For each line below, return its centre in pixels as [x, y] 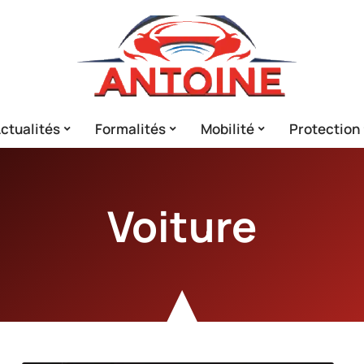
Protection [325, 128]
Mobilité [227, 128]
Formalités [130, 128]
